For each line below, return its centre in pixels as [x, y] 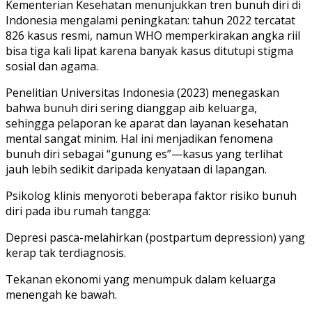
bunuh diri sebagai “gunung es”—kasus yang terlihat [144, 154]
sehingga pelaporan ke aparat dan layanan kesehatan [147, 123]
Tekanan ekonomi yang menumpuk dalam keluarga [141, 279]
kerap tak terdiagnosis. [66, 252]
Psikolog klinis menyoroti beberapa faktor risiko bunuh [151, 195]
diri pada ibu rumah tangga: [78, 211]
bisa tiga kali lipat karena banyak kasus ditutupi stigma [149, 50]
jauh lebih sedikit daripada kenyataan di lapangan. [136, 169]
